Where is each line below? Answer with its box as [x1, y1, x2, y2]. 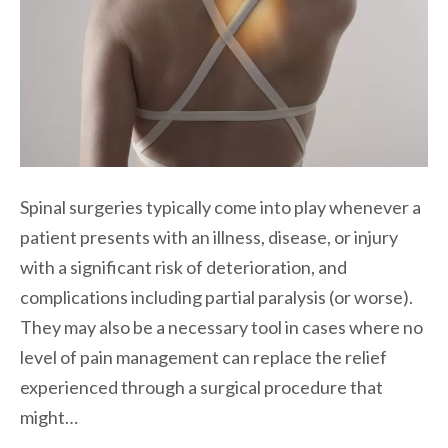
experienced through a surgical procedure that [20, 375, 383, 398]
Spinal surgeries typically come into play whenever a [20, 195, 421, 218]
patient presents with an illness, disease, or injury [20, 225, 398, 248]
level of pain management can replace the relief [20, 345, 387, 368]
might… [20, 405, 78, 428]
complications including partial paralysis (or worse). [20, 285, 413, 308]
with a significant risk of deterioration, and [20, 255, 347, 278]
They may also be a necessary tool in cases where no [20, 315, 423, 338]
